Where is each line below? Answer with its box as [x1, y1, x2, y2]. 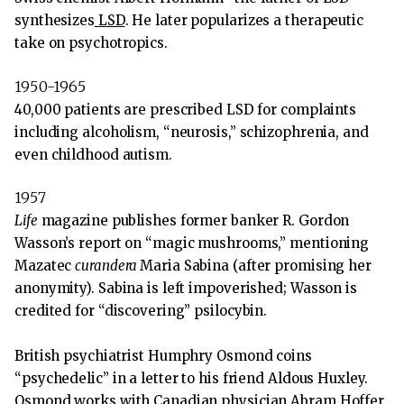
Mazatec [14, 257, 76, 275]
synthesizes [14, 12, 95, 30]
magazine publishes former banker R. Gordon [37, 212, 350, 230]
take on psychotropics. [14, 34, 168, 52]
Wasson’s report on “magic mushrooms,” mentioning [14, 234, 370, 252]
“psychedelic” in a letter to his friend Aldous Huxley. [14, 370, 368, 388]
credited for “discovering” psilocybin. [14, 302, 268, 320]
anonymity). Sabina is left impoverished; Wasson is [14, 280, 357, 298]
